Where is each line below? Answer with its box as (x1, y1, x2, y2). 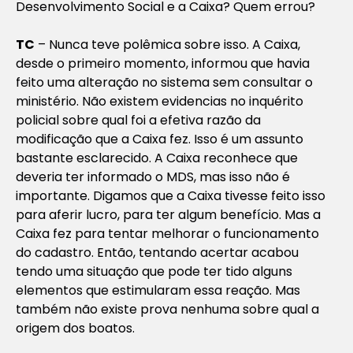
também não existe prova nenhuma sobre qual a (16, 299, 319, 318)
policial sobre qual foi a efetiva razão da (16, 110, 261, 129)
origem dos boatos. (16, 318, 135, 337)
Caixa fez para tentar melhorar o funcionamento (16, 224, 319, 243)
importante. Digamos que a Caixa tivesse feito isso (16, 186, 325, 205)
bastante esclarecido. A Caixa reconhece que (16, 148, 298, 167)
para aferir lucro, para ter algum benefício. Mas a (16, 205, 321, 224)
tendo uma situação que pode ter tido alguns (16, 262, 292, 281)
